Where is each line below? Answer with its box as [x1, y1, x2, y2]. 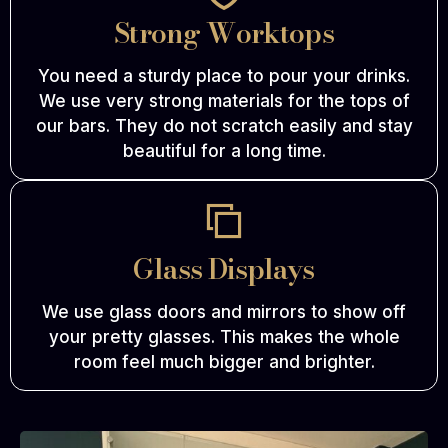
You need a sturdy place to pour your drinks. [38, 66, 410, 87]
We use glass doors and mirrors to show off [42, 302, 406, 323]
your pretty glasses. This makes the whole [48, 327, 400, 348]
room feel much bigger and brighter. [73, 352, 375, 373]
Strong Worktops [114, 11, 334, 55]
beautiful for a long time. [122, 141, 326, 162]
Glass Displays [133, 247, 315, 291]
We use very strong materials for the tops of [38, 91, 410, 112]
